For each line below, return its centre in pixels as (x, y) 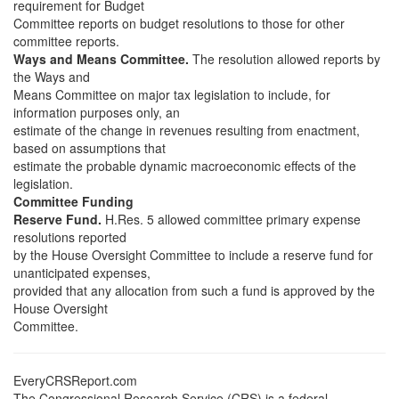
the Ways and (52, 77)
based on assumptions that (90, 148)
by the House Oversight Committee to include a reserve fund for (193, 255)
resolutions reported (70, 237)
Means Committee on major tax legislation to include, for (172, 94)
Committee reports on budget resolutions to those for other (179, 23)
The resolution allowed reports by (285, 59)
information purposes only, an (97, 112)
